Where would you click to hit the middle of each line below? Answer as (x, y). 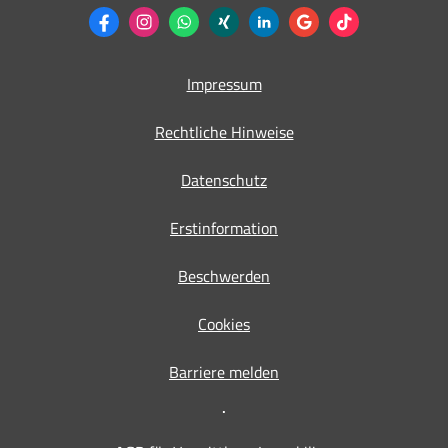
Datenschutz (224, 180)
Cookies (224, 324)
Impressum (224, 84)
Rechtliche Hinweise (224, 132)
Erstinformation (224, 228)
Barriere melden (224, 372)
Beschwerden (224, 276)
